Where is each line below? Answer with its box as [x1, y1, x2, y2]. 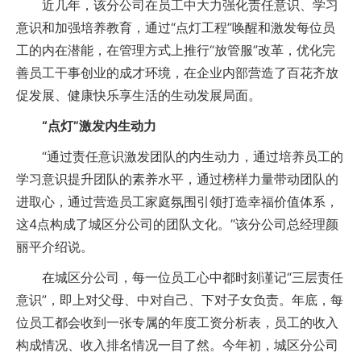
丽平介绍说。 [16, 239, 93, 255]
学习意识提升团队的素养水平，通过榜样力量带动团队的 [16, 171, 338, 187]
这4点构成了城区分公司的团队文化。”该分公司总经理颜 [16, 216, 338, 232]
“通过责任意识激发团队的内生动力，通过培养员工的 [16, 148, 343, 164]
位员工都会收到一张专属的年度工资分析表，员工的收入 [16, 314, 338, 330]
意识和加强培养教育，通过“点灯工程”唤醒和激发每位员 [16, 19, 335, 35]
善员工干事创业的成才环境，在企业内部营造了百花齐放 [16, 64, 338, 81]
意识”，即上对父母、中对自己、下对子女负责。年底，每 [16, 292, 343, 308]
